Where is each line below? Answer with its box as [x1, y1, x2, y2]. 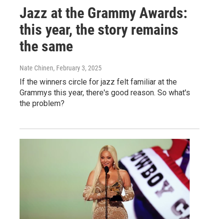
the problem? [20, 98, 65, 108]
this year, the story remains [20, 21, 178, 38]
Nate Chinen [20, 64, 53, 72]
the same [20, 37, 73, 55]
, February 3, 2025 [53, 64, 102, 72]
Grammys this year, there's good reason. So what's [20, 88, 190, 97]
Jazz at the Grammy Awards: [20, 4, 187, 22]
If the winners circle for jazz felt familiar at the [20, 77, 177, 87]
